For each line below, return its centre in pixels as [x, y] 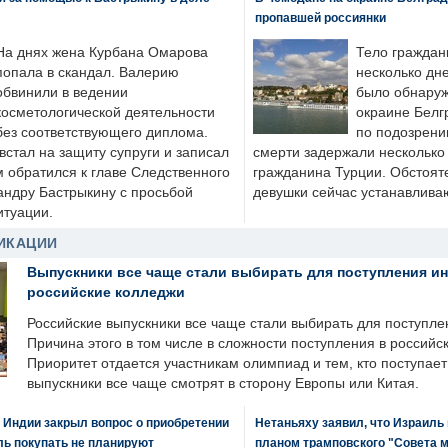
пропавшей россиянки [320, 17]
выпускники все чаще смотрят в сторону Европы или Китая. [223, 383]
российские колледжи [106, 292]
